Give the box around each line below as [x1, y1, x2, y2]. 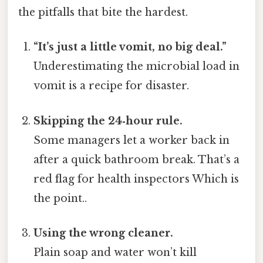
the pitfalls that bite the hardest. [18, 6, 188, 19]
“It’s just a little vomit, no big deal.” [33, 41, 227, 54]
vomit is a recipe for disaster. [33, 79, 190, 93]
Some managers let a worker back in [33, 133, 230, 147]
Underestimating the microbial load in [33, 60, 240, 73]
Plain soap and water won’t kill [33, 245, 197, 259]
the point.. [33, 191, 87, 205]
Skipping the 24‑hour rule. [33, 114, 183, 127]
